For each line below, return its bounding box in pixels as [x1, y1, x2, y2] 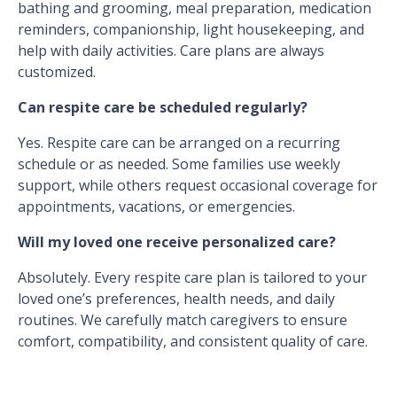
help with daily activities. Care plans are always [18, 41, 324, 61]
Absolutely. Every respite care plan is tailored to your [18, 268, 367, 288]
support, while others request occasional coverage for [18, 175, 378, 196]
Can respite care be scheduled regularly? [18, 97, 307, 118]
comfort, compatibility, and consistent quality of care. [18, 331, 368, 352]
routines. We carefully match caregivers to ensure [18, 310, 347, 331]
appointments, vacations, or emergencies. [18, 197, 295, 217]
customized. [18, 62, 96, 82]
